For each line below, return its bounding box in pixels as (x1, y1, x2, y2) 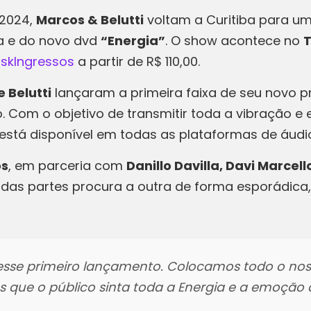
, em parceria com (8, 157, 126, 174)
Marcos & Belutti (36, 11, 144, 28)
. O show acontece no (165, 32, 303, 49)
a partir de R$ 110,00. (74, 53, 200, 70)
